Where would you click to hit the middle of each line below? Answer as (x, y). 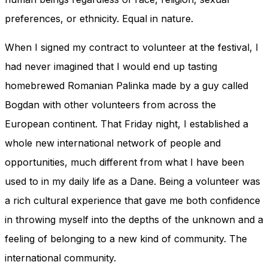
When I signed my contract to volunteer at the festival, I (132, 48)
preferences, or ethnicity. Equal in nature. (99, 19)
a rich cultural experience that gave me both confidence (133, 201)
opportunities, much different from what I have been (124, 162)
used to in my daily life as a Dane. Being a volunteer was (133, 182)
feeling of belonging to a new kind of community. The (126, 239)
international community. (60, 258)
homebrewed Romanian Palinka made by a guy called (127, 86)
